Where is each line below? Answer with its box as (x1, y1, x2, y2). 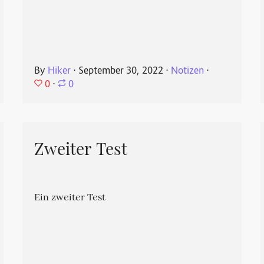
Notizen (171, 65, 204, 78)
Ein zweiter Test (34, 191, 106, 206)
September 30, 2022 (78, 65, 164, 78)
